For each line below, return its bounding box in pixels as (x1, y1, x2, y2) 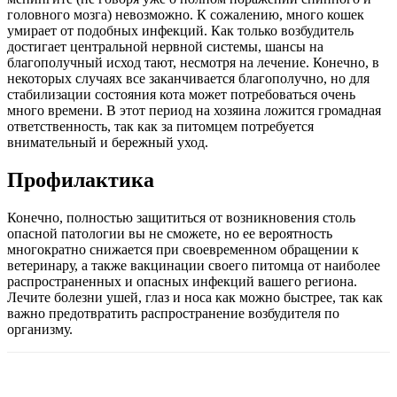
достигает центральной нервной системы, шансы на (7, 39, 323, 55)
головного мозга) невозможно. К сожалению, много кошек (7, 7, 364, 23)
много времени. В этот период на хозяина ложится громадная (7, 103, 381, 119)
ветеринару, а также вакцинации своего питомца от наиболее (7, 258, 380, 274)
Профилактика (7, 168, 154, 192)
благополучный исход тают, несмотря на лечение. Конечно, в (7, 55, 379, 71)
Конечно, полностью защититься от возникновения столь (7, 210, 355, 226)
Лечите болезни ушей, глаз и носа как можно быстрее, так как (7, 290, 383, 306)
